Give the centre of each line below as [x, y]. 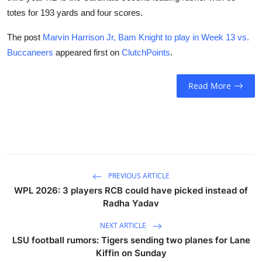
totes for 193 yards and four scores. [75, 12]
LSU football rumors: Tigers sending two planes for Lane [131, 240]
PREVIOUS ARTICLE [138, 175]
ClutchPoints [146, 52]
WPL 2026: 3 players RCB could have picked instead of [131, 190]
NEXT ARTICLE [124, 225]
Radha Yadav [131, 203]
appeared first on [87, 52]
